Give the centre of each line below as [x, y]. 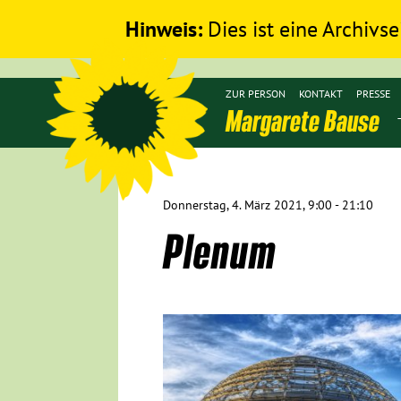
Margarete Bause [303, 120]
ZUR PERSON [256, 94]
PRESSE [373, 94]
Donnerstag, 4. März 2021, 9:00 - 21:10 [268, 205]
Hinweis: [164, 29]
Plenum [219, 251]
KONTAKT [321, 94]
